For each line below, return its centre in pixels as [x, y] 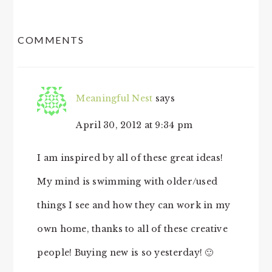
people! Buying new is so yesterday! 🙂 [125, 253]
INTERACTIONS [76, 59]
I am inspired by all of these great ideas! [130, 158]
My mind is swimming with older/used [127, 182]
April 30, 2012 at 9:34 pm [134, 125]
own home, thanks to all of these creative [132, 229]
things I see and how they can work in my [134, 206]
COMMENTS [51, 40]
